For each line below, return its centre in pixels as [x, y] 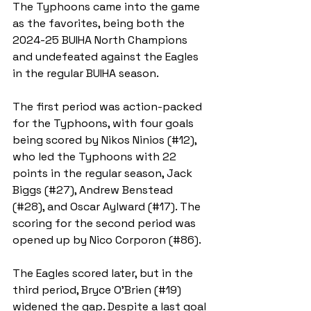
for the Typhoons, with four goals [104, 124]
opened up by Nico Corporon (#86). [108, 240]
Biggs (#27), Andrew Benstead [94, 190]
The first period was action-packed [109, 107]
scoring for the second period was [106, 224]
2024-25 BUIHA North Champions [101, 40]
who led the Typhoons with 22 [96, 157]
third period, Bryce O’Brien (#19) [98, 290]
